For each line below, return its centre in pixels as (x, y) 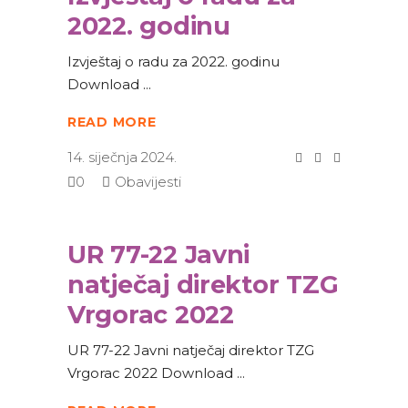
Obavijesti (148, 182)
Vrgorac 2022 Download (152, 373)
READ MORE (112, 122)
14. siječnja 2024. (122, 158)
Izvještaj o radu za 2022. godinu (173, 61)
